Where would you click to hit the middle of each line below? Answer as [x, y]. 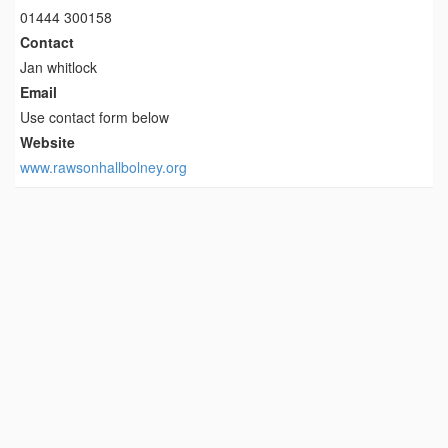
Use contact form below [94, 117]
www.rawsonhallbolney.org [103, 167]
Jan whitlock [58, 67]
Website [47, 142]
